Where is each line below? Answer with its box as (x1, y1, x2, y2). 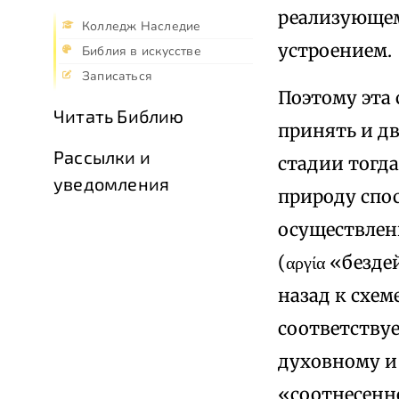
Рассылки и (53, 146, 151, 168)
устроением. (278, 38, 392, 61)
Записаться (82, 68, 153, 85)
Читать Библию (53, 105, 184, 127)
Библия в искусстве (82, 43, 201, 61)
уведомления (53, 173, 170, 195)
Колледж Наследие (82, 18, 201, 36)
